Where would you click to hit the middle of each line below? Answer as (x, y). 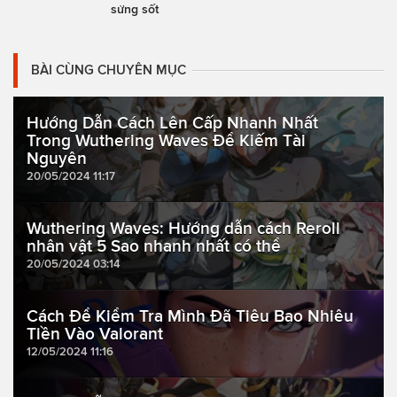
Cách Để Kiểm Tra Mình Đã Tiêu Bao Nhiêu (190, 316)
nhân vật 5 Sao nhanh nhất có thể (154, 246)
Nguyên (57, 159)
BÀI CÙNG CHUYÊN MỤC (109, 70)
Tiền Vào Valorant (95, 334)
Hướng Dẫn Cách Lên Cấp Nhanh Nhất (172, 123)
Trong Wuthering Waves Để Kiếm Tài (166, 141)
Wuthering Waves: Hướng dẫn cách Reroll (183, 229)
